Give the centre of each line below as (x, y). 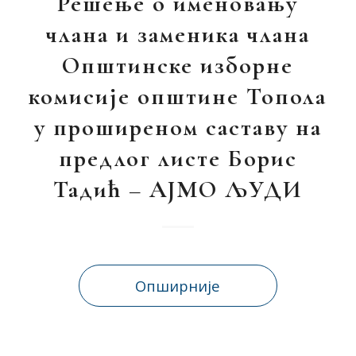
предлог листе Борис (178, 159)
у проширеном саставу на (178, 128)
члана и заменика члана (178, 35)
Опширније (178, 286)
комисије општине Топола (178, 97)
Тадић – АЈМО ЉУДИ (178, 190)
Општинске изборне (178, 66)
